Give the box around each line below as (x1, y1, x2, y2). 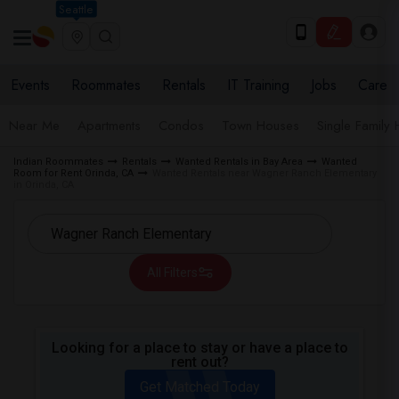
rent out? (170, 354, 229, 370)
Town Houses (222, 116, 299, 135)
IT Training (227, 75, 289, 95)
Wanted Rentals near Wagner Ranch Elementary (152, 167, 377, 179)
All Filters (146, 265, 198, 280)
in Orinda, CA (13, 179, 74, 191)
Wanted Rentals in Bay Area (175, 156, 303, 167)
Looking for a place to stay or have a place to (51, 339, 348, 356)
